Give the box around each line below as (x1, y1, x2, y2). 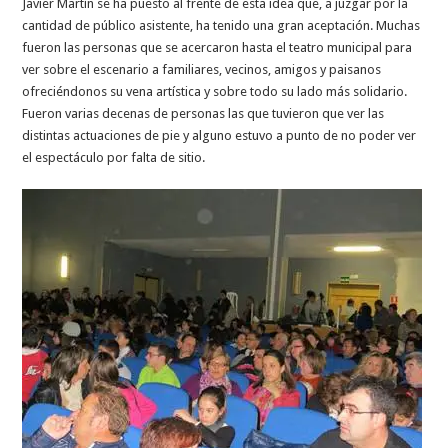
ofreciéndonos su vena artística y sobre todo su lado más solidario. (22, 84, 408, 100)
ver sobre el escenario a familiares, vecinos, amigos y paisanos (22, 62, 382, 78)
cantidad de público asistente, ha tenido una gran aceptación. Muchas (22, 18, 421, 34)
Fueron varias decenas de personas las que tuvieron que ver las (22, 106, 385, 122)
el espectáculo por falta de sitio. (22, 150, 206, 166)
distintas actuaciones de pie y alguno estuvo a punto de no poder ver (22, 128, 417, 144)
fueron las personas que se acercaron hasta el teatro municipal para (22, 40, 413, 56)
